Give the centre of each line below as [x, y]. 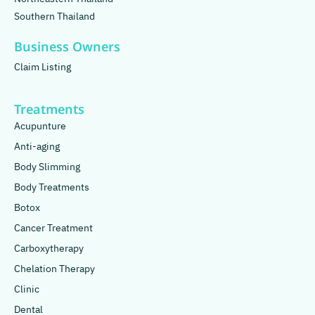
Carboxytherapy [49, 249]
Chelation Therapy [54, 269]
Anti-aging [37, 147]
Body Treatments [52, 188]
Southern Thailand [54, 17]
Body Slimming [47, 167]
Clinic [27, 290]
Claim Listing [43, 67]
